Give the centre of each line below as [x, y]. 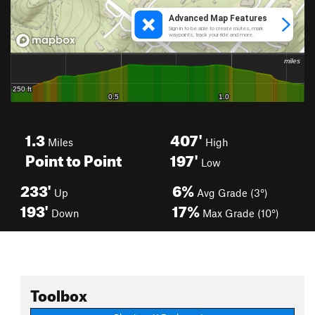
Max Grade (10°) [239, 213]
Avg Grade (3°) [231, 193]
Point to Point [73, 158]
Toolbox [59, 293]
